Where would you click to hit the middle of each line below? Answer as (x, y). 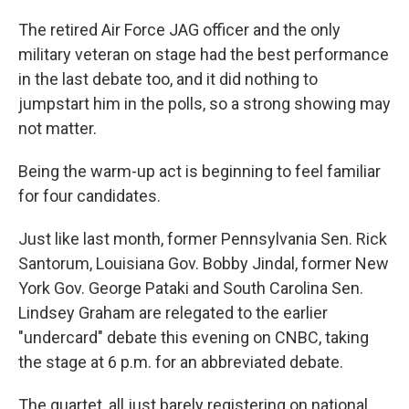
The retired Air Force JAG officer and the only (179, 30)
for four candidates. (89, 196)
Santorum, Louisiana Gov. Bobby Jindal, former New (204, 264)
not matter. (58, 129)
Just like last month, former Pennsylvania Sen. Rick (203, 239)
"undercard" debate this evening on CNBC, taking (194, 338)
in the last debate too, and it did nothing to (168, 79)
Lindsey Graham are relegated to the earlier (173, 313)
